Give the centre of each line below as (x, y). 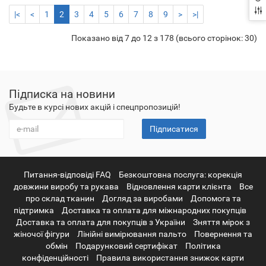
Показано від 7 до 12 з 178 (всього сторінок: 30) (164, 38)
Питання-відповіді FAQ (67, 174)
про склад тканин (60, 198)
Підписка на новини (62, 94)
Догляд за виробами (142, 198)
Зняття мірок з (221, 222)
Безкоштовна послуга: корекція (180, 174)
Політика (203, 246)
